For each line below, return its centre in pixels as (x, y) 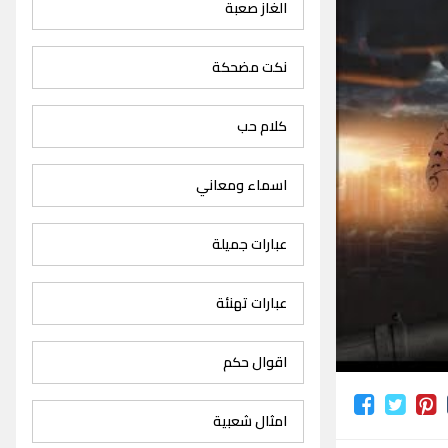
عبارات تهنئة (252, 303)
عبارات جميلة (250, 244)
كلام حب (262, 126)
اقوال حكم (255, 362)
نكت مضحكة (250, 67)
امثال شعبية (250, 421)
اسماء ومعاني (242, 185)
